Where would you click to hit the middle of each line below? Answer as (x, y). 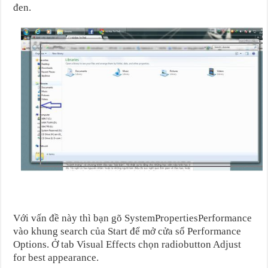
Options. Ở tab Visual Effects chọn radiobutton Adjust (127, 244)
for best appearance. (57, 257)
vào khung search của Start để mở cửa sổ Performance (127, 231)
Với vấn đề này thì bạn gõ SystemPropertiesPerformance (133, 218)
